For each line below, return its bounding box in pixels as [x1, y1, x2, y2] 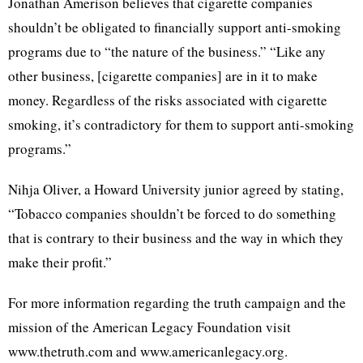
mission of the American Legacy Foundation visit [8, 318, 291, 336]
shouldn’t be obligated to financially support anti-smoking [8, 18, 341, 36]
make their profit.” [8, 253, 112, 271]
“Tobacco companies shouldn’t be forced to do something [8, 204, 336, 223]
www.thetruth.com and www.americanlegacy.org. [8, 342, 288, 361]
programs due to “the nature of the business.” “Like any [8, 42, 326, 61]
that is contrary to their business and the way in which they [8, 228, 344, 247]
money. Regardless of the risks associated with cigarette [8, 91, 327, 109]
